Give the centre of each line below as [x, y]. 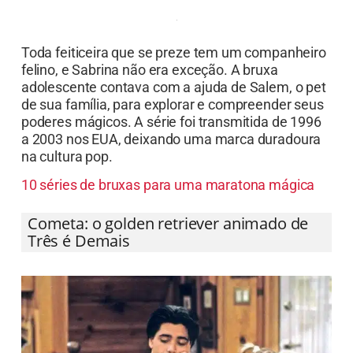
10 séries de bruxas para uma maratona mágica [168, 203]
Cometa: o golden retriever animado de [168, 242]
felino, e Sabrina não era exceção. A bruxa [149, 88]
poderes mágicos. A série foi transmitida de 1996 [171, 140]
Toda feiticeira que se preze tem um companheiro [173, 71]
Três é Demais [78, 259]
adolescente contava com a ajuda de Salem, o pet [173, 106]
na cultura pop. [67, 175]
